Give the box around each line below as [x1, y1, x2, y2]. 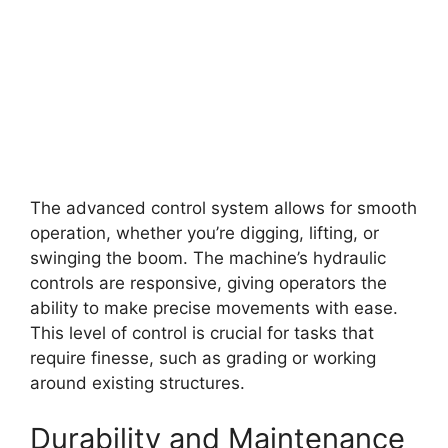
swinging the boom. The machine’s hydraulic [30, 248, 386, 269]
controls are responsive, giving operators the [30, 273, 387, 294]
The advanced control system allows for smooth [30, 198, 417, 219]
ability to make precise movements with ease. [30, 298, 398, 319]
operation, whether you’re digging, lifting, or [30, 223, 379, 244]
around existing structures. [30, 373, 245, 394]
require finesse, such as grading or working [30, 348, 376, 369]
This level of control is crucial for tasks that [30, 323, 374, 344]
